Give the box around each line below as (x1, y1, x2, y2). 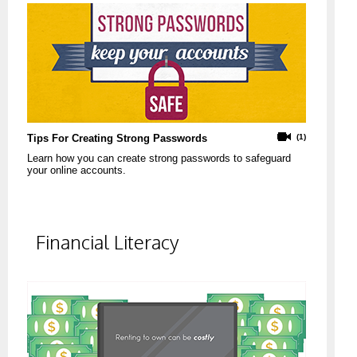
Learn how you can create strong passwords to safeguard (27, 152, 291, 165)
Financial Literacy (36, 229, 179, 255)
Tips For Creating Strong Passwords (27, 132, 207, 145)
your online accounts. (27, 164, 126, 177)
